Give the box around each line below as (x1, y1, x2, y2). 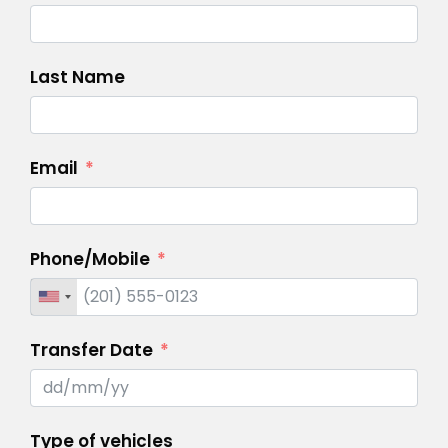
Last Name (30, 64, 125, 89)
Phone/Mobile (30, 246, 150, 271)
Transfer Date (30, 337, 153, 362)
